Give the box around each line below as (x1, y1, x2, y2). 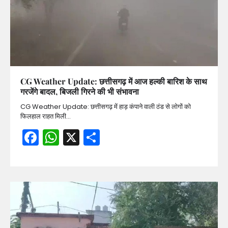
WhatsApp (59, 125, 143, 149)
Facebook (39, 125, 116, 149)
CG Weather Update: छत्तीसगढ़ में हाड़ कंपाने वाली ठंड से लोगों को (20, 101, 191, 111)
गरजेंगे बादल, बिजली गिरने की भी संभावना (20, 85, 139, 97)
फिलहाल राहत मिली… (20, 111, 71, 121)
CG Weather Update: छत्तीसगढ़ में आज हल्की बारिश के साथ (20, 75, 207, 87)
